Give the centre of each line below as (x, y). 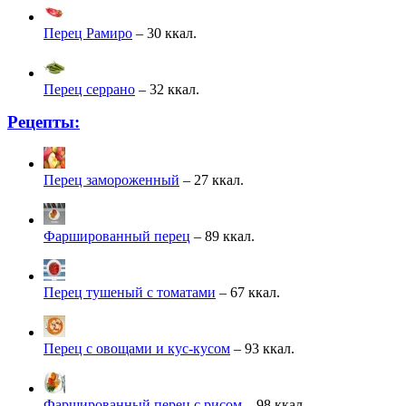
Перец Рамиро (88, 33)
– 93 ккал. (262, 348)
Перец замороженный (111, 179)
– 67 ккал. (248, 292)
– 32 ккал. (167, 89)
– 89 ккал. (222, 236)
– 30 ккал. (164, 33)
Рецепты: (43, 121)
